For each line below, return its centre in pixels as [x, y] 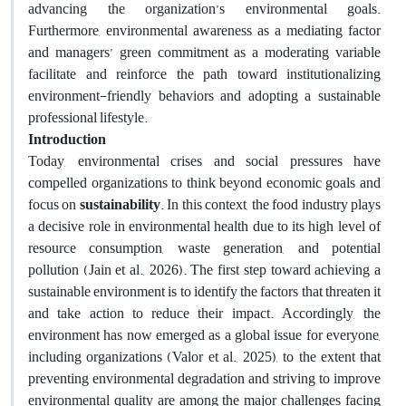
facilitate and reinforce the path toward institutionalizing [204, 74]
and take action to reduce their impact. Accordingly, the [204, 313]
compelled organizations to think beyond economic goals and [204, 183]
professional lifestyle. [88, 117]
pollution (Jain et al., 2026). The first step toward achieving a [204, 270]
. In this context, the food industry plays [271, 204]
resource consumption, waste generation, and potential [204, 248]
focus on [54, 204]
